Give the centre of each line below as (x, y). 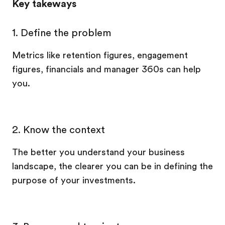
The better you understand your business (98, 152)
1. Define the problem (62, 33)
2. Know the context (59, 130)
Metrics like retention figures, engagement (100, 55)
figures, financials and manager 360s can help (106, 69)
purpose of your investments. (74, 180)
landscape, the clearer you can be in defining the (113, 166)
